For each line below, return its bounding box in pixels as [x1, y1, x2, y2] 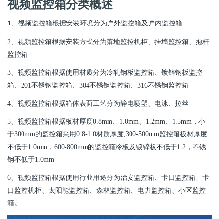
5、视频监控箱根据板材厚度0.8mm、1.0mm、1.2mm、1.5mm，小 [7, 118, 205, 126]
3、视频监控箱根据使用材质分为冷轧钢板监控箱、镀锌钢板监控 [7, 68, 202, 76]
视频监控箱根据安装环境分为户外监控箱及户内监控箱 [18, 20, 182, 27]
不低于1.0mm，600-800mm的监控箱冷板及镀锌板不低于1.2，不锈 [7, 143, 206, 151]
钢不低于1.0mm [7, 156, 54, 164]
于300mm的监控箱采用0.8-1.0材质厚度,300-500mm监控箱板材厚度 [7, 131, 207, 138]
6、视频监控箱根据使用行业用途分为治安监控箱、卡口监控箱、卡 [7, 174, 209, 182]
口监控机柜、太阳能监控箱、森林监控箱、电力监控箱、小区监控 [7, 187, 206, 195]
